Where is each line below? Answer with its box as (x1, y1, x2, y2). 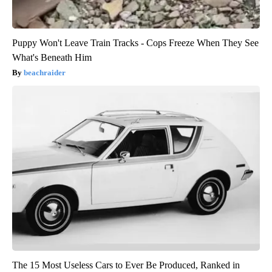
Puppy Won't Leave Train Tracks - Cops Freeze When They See (12, 38, 259, 49)
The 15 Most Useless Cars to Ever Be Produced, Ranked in (12, 260, 240, 271)
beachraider (24, 68, 66, 78)
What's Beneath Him (12, 52, 92, 63)
